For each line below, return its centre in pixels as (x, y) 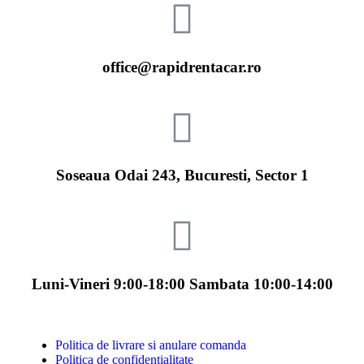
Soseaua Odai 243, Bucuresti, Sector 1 (182, 175)
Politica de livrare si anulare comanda (151, 344)
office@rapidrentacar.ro (182, 67)
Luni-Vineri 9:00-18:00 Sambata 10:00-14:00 (182, 284)
